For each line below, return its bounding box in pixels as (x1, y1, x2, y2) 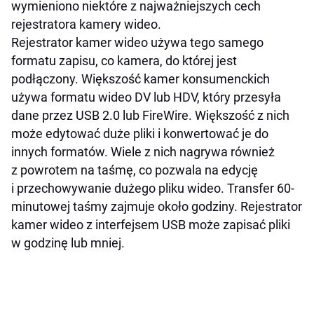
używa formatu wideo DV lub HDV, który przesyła (11, 90, 281, 105)
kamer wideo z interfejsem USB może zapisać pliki (11, 217, 290, 233)
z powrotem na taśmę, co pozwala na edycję (11, 163, 258, 178)
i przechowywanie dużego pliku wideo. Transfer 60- (11, 181, 294, 196)
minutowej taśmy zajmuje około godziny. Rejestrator (11, 199, 302, 214)
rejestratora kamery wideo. (11, 17, 161, 32)
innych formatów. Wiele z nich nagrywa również (11, 144, 275, 160)
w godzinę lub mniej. (11, 235, 125, 251)
